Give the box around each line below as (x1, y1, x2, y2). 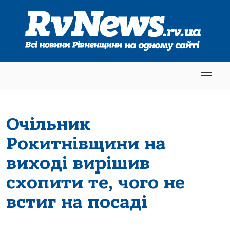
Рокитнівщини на (6, 133, 166, 154)
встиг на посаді (6, 191, 147, 213)
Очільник (6, 113, 90, 135)
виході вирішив (6, 152, 150, 174)
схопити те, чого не (6, 172, 185, 193)
